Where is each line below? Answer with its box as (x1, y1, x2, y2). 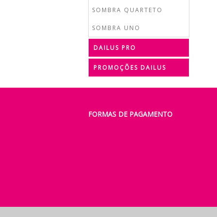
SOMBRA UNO (92, 24, 140, 32)
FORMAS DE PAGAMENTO (88, 109, 172, 119)
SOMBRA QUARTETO (92, 6, 163, 14)
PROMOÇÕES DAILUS (93, 63, 166, 72)
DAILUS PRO (93, 44, 136, 52)
